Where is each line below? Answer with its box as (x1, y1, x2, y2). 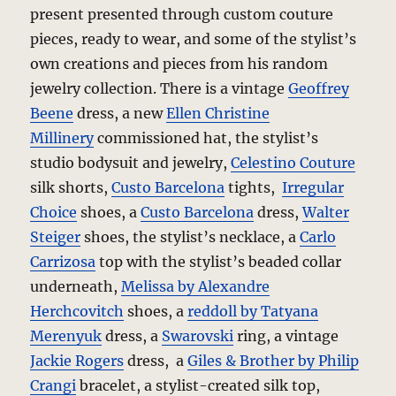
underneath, (30, 277, 122, 295)
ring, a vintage (233, 326, 339, 345)
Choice (30, 202, 78, 221)
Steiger (30, 227, 81, 246)
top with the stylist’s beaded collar (95, 252, 342, 270)
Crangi (30, 376, 77, 394)
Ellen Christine (166, 103, 270, 122)
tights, (225, 178, 283, 196)
